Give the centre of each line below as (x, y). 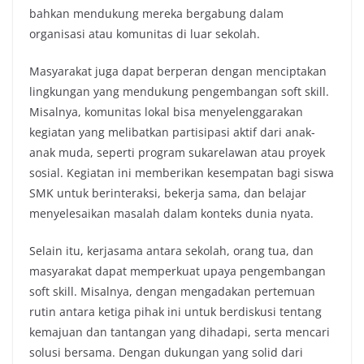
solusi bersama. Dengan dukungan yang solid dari (166, 352)
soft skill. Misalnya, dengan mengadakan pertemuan (172, 291)
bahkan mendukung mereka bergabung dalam (156, 13)
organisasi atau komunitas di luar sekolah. (145, 34)
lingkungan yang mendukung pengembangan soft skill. (179, 91)
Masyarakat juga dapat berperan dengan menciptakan (178, 71)
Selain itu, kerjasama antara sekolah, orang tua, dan (171, 251)
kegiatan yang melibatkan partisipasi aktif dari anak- (172, 132)
